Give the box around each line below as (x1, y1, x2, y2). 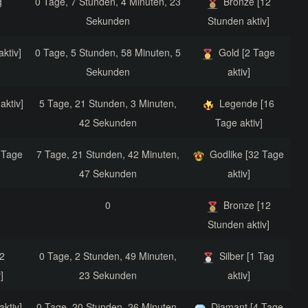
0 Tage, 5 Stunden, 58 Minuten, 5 (34, 45, 181, 60)
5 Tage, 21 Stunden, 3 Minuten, (38, 96, 177, 111)
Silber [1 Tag (219, 249, 274, 263)
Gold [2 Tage (219, 45, 275, 60)
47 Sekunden (78, 166, 137, 181)
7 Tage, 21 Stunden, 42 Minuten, (36, 147, 179, 162)
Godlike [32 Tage (210, 147, 284, 162)
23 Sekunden (78, 268, 137, 283)
